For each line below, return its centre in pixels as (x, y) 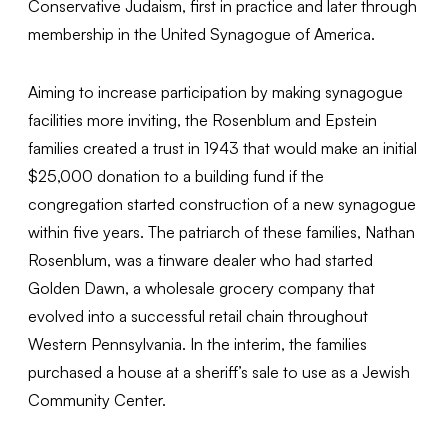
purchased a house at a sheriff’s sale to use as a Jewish (219, 372)
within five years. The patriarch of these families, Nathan (222, 232)
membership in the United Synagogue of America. (202, 34)
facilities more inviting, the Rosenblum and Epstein (203, 120)
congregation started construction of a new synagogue (222, 204)
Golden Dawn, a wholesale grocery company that (202, 288)
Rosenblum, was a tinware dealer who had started (201, 260)
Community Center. (97, 400)
